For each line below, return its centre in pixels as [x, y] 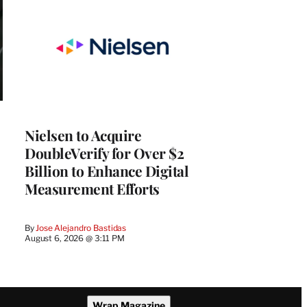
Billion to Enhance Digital [107, 171]
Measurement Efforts [92, 189]
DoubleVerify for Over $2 [104, 153]
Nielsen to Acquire [83, 135]
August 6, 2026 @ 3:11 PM [75, 238]
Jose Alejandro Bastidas [81, 228]
